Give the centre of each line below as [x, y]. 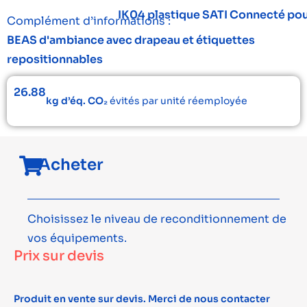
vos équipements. [77, 238]
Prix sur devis [59, 256]
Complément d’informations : [89, 21]
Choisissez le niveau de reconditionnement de [157, 219]
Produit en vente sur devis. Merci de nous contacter [142, 299]
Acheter [71, 165]
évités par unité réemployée [177, 101]
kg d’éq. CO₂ [77, 101]
